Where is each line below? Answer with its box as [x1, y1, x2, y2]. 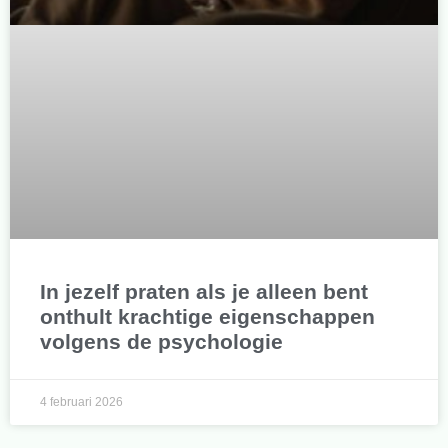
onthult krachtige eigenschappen [40, 305, 375, 329]
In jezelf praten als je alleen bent [40, 280, 368, 304]
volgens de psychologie [40, 330, 283, 354]
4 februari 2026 [40, 395, 123, 410]
